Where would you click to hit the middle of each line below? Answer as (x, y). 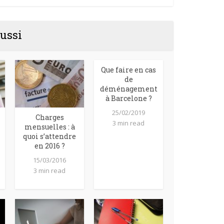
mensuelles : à (49, 126)
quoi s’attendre (49, 136)
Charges (49, 117)
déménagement (128, 88)
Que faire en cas (128, 69)
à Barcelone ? (128, 98)
